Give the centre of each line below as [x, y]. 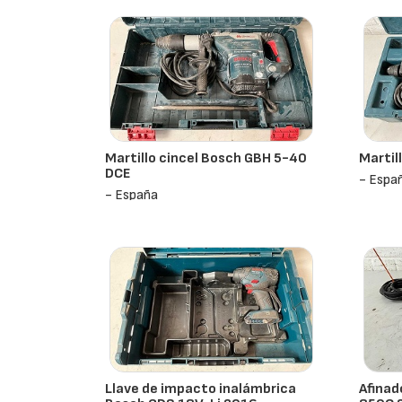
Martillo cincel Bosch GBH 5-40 [206, 158]
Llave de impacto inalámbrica [201, 389]
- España [132, 195]
